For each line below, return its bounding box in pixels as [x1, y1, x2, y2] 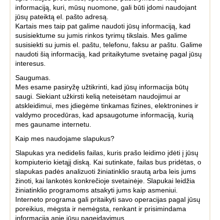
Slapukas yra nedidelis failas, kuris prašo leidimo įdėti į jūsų [15, 149, 198, 157]
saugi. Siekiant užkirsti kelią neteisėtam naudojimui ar [15, 92, 181, 100]
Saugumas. [15, 74, 51, 82]
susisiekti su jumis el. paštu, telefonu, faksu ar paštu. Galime [15, 41, 202, 49]
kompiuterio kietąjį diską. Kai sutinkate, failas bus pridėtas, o [15, 158, 201, 166]
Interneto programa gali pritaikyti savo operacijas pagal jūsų [15, 195, 200, 203]
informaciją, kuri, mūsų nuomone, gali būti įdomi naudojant [15, 3, 196, 11]
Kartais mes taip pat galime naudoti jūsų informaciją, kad [15, 22, 191, 30]
